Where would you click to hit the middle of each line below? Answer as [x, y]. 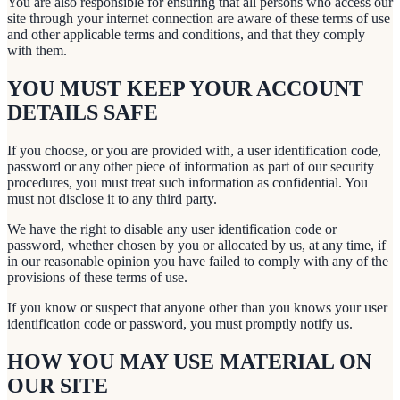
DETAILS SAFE [83, 113]
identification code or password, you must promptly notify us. [180, 323]
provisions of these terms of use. [97, 277]
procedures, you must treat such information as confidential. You [187, 182]
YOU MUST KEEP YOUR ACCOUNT [185, 89]
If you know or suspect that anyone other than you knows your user [197, 307]
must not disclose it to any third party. [112, 198]
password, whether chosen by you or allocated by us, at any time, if [196, 245]
